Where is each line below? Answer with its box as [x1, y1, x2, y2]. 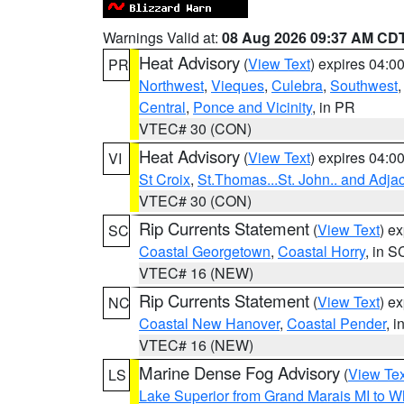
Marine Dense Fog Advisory [139, 361, 340, 384]
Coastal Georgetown [139, 241, 271, 262]
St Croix [139, 169, 190, 189]
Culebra [271, 75, 323, 96]
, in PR [312, 96, 355, 117]
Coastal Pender [287, 313, 386, 334]
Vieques [211, 75, 264, 96]
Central [139, 96, 186, 117]
